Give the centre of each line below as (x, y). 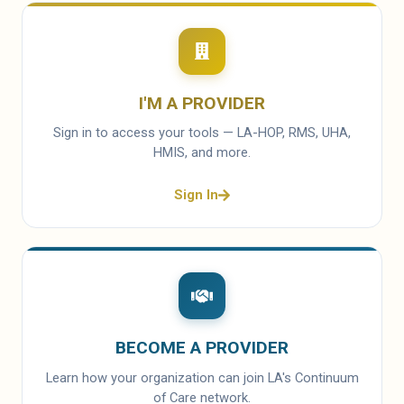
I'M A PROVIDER (202, 103)
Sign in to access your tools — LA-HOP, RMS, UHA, (202, 133)
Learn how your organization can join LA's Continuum (202, 377)
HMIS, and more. (202, 153)
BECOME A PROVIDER (202, 348)
